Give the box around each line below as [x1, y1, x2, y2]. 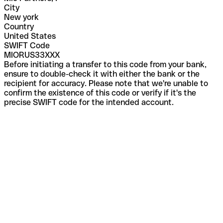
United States [4, 31, 56, 41]
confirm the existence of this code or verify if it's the [4, 88, 196, 98]
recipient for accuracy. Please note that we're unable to [4, 78, 208, 88]
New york [4, 12, 39, 22]
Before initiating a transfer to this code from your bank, [4, 59, 207, 69]
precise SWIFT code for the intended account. [4, 97, 174, 107]
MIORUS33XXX [4, 50, 60, 60]
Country [4, 21, 34, 31]
